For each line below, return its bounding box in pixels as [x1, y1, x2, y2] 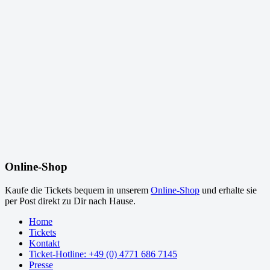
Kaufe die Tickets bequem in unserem [5, 185, 151, 196]
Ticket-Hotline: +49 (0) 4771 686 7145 [29, 249, 177, 260]
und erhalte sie [199, 185, 257, 196]
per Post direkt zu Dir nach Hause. [5, 196, 136, 207]
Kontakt [29, 238, 60, 249]
